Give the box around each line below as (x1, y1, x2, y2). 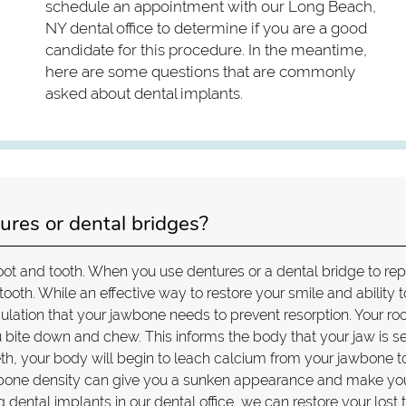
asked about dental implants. (45, 83, 243, 102)
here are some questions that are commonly (45, 62, 355, 81)
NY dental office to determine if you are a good (45, 18, 367, 37)
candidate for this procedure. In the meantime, (45, 40, 367, 59)
